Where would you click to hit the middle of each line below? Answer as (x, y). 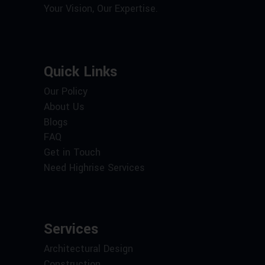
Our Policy (66, 92)
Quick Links (80, 72)
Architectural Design (88, 249)
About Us (64, 107)
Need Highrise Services (94, 167)
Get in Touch (72, 153)
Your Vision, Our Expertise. (101, 8)
